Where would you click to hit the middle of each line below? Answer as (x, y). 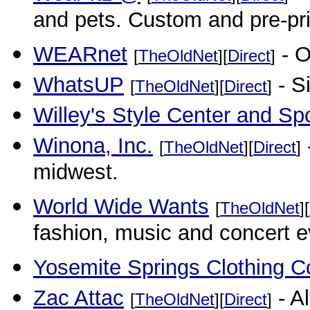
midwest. (76, 174)
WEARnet (80, 54)
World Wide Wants (121, 207)
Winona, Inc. (93, 146)
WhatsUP (79, 85)
